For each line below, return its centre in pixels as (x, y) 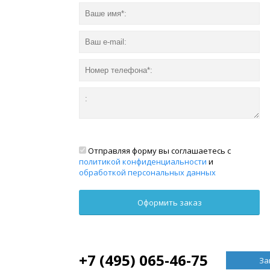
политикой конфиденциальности (143, 161)
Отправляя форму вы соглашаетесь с (159, 150)
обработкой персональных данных (148, 172)
